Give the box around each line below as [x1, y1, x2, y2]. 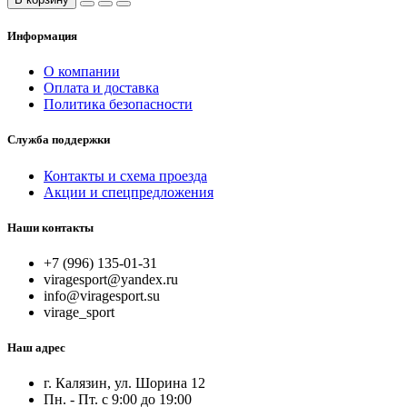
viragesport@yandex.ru [44, 271, 178, 287]
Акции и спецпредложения [44, 184, 213, 200]
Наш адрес [7, 341, 65, 355]
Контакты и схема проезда [44, 167, 207, 184]
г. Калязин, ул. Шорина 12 [44, 375, 205, 392]
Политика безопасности [44, 96, 193, 113]
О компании [44, 64, 120, 80]
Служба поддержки [7, 133, 110, 147]
